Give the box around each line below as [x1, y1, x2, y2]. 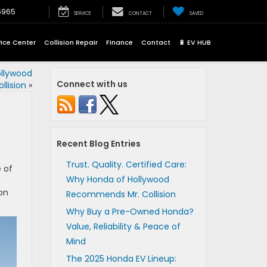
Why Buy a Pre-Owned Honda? [66, 206, 194, 218]
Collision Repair [44, 37, 98, 47]
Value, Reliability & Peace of [66, 221, 181, 232]
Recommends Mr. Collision [66, 188, 176, 200]
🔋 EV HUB [179, 37, 211, 47]
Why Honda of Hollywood [66, 173, 169, 185]
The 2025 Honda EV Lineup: [66, 253, 176, 265]
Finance [106, 37, 133, 47]
